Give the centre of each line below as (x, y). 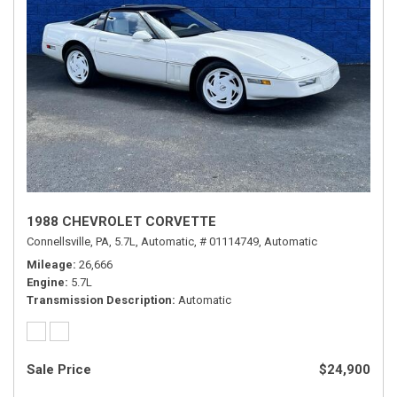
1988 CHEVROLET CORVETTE (121, 222)
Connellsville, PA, (69, 241)
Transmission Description (99, 300)
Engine (46, 282)
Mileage (50, 265)
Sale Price (59, 370)
